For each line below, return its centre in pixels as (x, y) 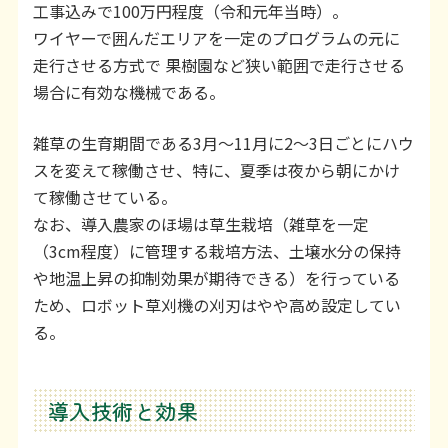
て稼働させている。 (104, 197)
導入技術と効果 (123, 410)
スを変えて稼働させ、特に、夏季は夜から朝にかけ (216, 170)
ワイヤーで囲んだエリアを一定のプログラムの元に (216, 38)
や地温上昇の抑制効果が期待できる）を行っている (216, 278)
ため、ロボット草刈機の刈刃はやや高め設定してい (216, 305)
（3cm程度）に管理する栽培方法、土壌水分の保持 (216, 251)
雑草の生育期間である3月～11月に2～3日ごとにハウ (223, 143)
